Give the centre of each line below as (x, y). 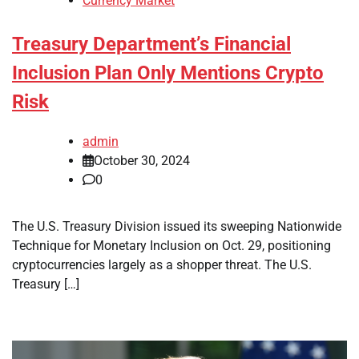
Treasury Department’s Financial (151, 44)
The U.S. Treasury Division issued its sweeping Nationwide (177, 226)
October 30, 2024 (142, 160)
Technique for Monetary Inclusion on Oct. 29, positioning (171, 245)
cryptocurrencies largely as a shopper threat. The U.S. (162, 264)
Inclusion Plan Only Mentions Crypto (168, 73)
